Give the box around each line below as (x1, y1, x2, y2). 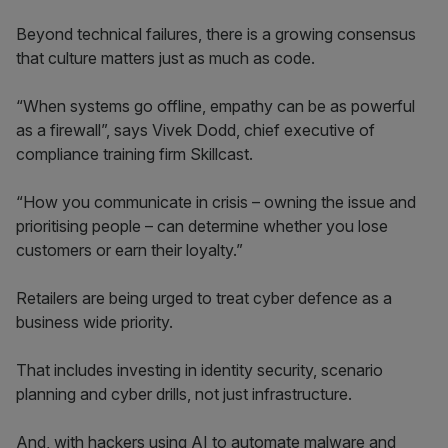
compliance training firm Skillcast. (16, 144, 253, 164)
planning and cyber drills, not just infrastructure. (16, 384, 352, 404)
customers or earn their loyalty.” (16, 240, 243, 260)
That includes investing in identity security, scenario (16, 360, 383, 380)
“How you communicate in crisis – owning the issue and (16, 192, 416, 212)
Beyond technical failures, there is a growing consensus (16, 24, 416, 44)
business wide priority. (16, 312, 173, 332)
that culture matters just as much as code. (16, 48, 315, 68)
